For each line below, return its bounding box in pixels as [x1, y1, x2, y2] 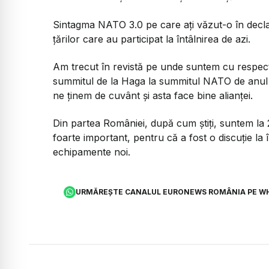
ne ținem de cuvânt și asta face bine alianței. [53, 89, 253, 102]
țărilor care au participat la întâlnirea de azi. [53, 32, 250, 45]
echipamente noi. [53, 146, 130, 159]
